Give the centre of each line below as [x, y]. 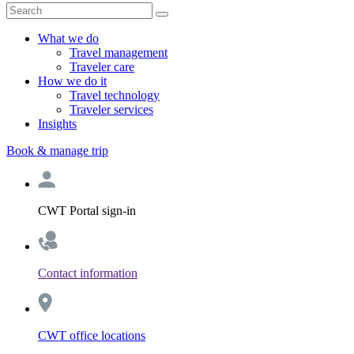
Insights [57, 124]
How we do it [72, 81]
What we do [68, 38]
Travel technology [115, 95]
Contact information [88, 273]
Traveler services [111, 109]
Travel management [119, 53]
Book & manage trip [57, 151]
